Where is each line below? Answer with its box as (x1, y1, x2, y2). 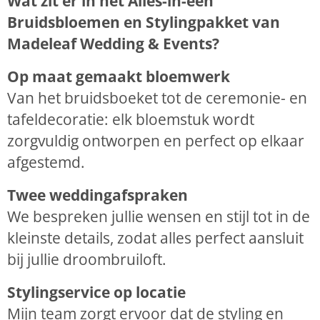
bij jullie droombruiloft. (7, 249, 166, 269)
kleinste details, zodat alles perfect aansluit (7, 227, 304, 248)
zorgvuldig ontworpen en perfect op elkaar (7, 130, 304, 151)
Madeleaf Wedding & (7, 33, 159, 54)
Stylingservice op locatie (7, 281, 186, 302)
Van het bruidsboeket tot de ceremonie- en (7, 87, 307, 108)
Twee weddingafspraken (7, 184, 188, 205)
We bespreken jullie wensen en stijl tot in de (7, 206, 310, 226)
